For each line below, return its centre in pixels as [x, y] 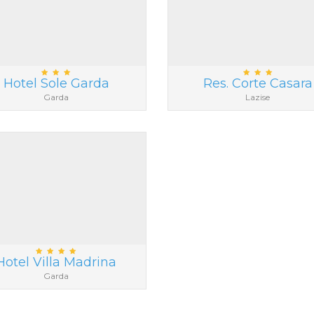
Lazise [258, 97]
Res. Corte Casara [258, 84]
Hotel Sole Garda [56, 84]
